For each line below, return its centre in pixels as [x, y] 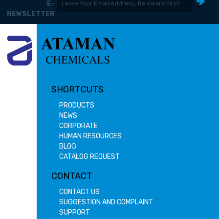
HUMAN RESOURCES [90, 136]
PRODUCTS [77, 105]
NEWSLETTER [31, 14]
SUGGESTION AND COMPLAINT [106, 202]
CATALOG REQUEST [89, 156]
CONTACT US [79, 192]
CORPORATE [78, 126]
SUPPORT [75, 212]
